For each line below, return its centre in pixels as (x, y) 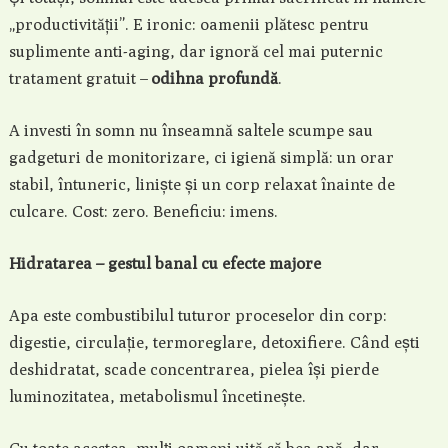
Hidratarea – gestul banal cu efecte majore (164, 263)
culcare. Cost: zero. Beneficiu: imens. (143, 211)
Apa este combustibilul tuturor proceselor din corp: (197, 315)
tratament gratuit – (79, 78)
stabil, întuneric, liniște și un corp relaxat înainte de (201, 184)
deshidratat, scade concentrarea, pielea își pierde (193, 369)
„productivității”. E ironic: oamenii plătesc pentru (188, 24)
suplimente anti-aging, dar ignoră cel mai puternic (195, 51)
